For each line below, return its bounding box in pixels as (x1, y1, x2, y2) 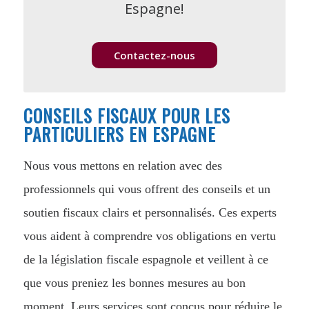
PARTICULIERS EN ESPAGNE (23, 121, 216, 147)
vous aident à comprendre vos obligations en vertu (23, 228, 276, 243)
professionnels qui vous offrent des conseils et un (23, 181, 270, 196)
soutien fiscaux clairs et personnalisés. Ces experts (23, 205, 277, 219)
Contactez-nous (113, 48, 195, 62)
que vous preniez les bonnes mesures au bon (23, 275, 246, 290)
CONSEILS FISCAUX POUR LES (23, 102, 230, 128)
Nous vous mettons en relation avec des (23, 158, 222, 172)
